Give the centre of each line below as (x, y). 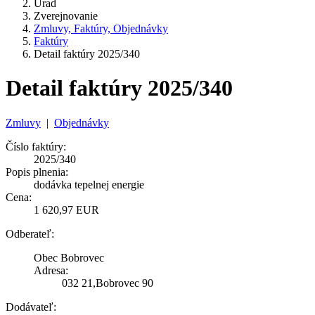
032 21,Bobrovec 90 (108, 283)
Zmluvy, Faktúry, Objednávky (101, 28)
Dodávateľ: (31, 307)
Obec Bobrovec (69, 257)
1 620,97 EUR (66, 210)
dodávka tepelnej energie (89, 184)
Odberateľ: (30, 233)
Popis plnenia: (37, 172)
